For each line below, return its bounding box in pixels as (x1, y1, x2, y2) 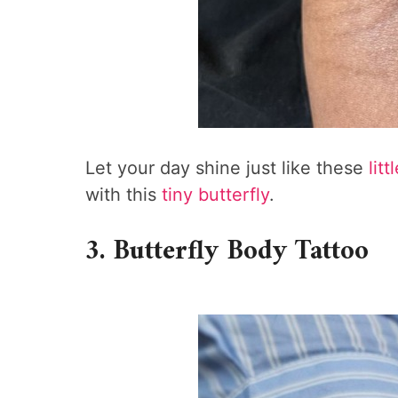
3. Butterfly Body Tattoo (85, 227, 369, 276)
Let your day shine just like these (85, 156, 369, 179)
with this (85, 183, 162, 205)
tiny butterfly (162, 183, 269, 205)
